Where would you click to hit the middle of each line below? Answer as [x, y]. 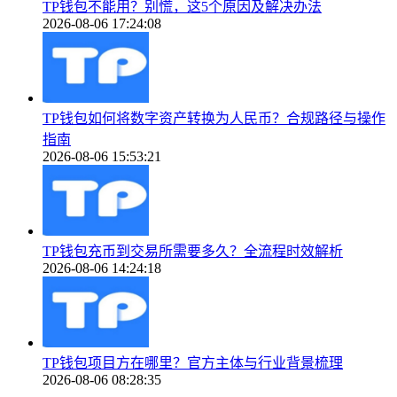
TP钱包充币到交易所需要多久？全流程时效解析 [193, 252]
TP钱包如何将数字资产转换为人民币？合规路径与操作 [214, 119]
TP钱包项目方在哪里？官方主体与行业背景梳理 [193, 363]
